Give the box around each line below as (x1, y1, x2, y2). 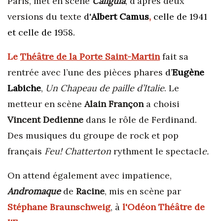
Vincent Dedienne (7, 114, 83, 126)
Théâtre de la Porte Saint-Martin (20, 51, 160, 63)
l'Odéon (122, 201, 156, 213)
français (7, 146, 44, 157)
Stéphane (7, 201, 47, 213)
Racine (76, 185, 105, 197)
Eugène (172, 67, 204, 78)
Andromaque (7, 185, 61, 197)
